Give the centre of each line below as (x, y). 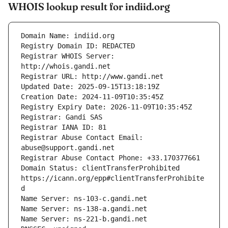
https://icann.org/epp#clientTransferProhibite (112, 178)
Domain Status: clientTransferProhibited (100, 168)
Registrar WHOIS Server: (68, 56)
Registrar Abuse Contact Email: (82, 138)
